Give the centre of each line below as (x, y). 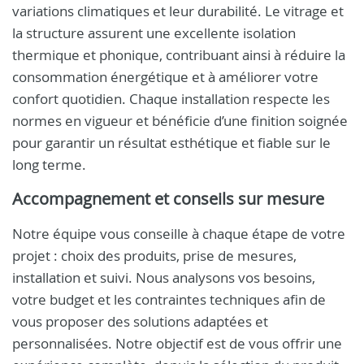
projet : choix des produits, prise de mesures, (154, 256)
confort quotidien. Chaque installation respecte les (171, 99)
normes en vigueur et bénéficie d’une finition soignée (180, 121)
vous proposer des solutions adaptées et (140, 321)
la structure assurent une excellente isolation (154, 33)
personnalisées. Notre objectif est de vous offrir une (177, 343)
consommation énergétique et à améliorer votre (165, 77)
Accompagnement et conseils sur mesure (168, 199)
